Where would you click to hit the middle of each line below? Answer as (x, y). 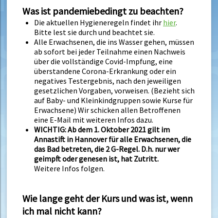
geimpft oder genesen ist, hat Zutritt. (96, 158)
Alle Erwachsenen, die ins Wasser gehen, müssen (114, 42)
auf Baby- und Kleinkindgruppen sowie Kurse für (113, 100)
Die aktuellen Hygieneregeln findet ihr (99, 22)
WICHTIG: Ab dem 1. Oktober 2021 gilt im (102, 129)
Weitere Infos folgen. (69, 168)
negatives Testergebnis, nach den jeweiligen (108, 81)
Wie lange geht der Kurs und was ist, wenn (108, 199)
